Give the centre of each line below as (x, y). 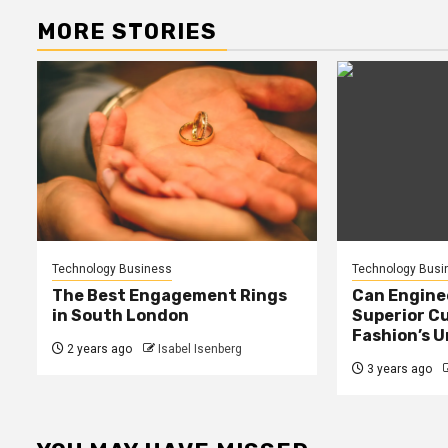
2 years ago (98, 349)
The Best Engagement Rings (169, 296)
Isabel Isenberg (200, 349)
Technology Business (112, 269)
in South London (120, 316)
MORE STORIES (127, 32)
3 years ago (397, 369)
